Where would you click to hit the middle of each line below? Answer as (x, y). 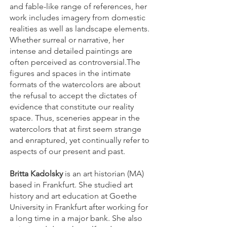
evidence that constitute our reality (72, 107)
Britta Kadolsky (36, 174)
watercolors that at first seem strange (75, 129)
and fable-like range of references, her (78, 6)
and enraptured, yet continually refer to (80, 140)
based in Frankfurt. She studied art (71, 185)
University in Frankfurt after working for (79, 207)
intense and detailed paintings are (71, 51)
